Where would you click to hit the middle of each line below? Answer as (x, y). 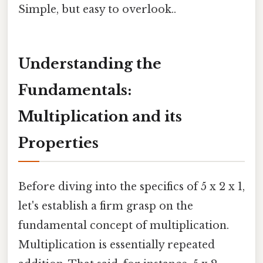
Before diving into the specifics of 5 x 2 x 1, (131, 186)
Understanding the (90, 63)
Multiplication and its (100, 116)
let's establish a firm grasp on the (106, 206)
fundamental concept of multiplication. (124, 225)
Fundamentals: (75, 90)
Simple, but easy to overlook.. (97, 9)
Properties (58, 143)
